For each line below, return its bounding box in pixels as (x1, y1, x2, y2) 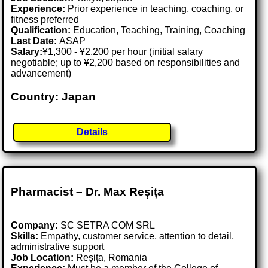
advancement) (11, 68, 72, 78)
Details (77, 126, 108, 137)
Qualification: (11, 25, 71, 35)
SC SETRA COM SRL (58, 220, 156, 231)
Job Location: (11, 252, 77, 263)
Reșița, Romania (76, 252, 148, 263)
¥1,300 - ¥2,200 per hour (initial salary (42, 46, 203, 57)
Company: (11, 220, 59, 231)
